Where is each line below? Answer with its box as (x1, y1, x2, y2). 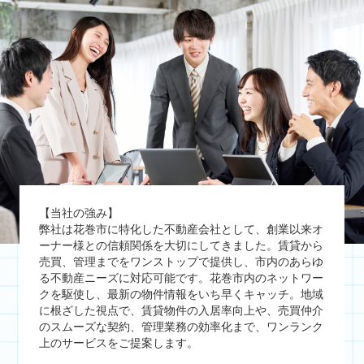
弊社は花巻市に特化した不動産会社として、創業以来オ (38, 222, 323, 236)
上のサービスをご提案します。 (38, 336, 198, 349)
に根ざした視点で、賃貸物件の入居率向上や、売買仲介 (38, 303, 323, 317)
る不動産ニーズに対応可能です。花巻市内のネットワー (38, 271, 323, 284)
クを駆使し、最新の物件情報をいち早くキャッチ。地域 (38, 287, 323, 301)
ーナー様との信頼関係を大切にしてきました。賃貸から (38, 238, 323, 252)
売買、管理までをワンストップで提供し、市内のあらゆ (38, 254, 323, 268)
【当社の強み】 (38, 206, 119, 219)
